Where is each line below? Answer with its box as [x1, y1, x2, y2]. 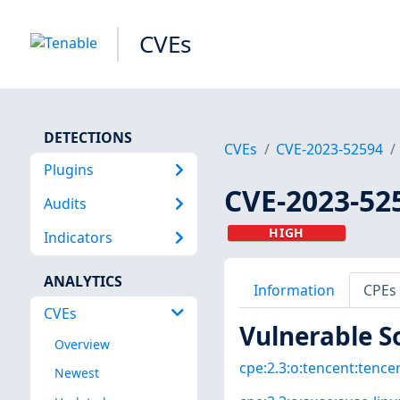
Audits [43, 193, 87, 213]
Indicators [43, 228, 112, 248]
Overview [54, 336, 110, 354]
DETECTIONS [43, 127, 132, 147]
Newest [54, 364, 99, 382]
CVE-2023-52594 [276, 139, 384, 160]
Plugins [43, 159, 94, 179]
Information [253, 279, 335, 300]
